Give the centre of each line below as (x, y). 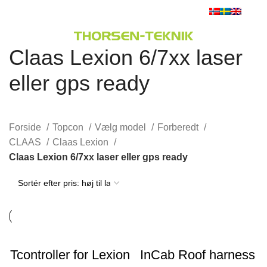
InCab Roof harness (197, 255)
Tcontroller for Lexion (70, 255)
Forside (26, 128)
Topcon (69, 128)
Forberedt (179, 128)
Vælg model (122, 128)
